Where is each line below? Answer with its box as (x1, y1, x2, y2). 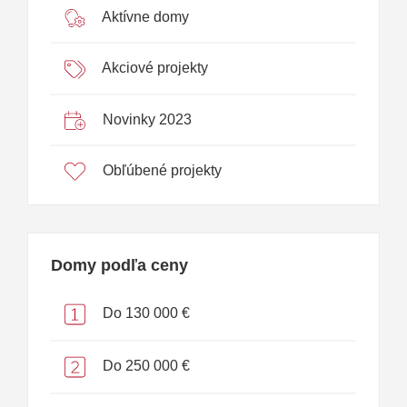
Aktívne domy (99, 9, 189, 25)
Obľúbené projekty (99, 162, 222, 178)
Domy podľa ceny (51, 255, 188, 274)
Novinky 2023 (99, 111, 192, 127)
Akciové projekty (99, 60, 208, 76)
